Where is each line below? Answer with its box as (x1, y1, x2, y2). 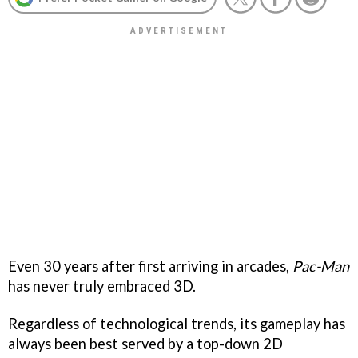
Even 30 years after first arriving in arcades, (8, 257, 292, 275)
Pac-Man (292, 257, 349, 275)
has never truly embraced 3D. (8, 276, 196, 295)
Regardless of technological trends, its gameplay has (8, 314, 345, 332)
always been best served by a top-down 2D (8, 334, 283, 352)
